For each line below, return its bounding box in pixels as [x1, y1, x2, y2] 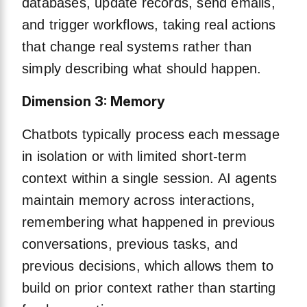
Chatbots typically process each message [22, 127, 280, 143]
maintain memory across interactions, [22, 193, 256, 208]
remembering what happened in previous [22, 214, 275, 230]
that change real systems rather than [22, 39, 252, 55]
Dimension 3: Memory [22, 93, 165, 110]
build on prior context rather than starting [22, 280, 276, 296]
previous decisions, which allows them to [22, 258, 274, 274]
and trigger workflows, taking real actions [22, 17, 276, 33]
